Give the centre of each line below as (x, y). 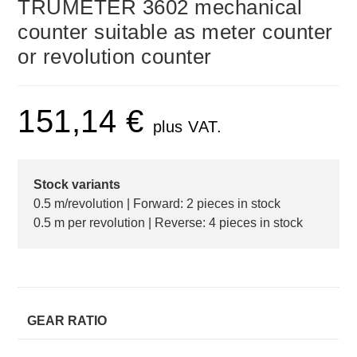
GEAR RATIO (67, 320)
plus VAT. (187, 126)
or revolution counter (115, 56)
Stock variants (77, 184)
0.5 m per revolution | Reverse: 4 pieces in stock (169, 222)
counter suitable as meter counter (175, 31)
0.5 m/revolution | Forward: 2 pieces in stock (157, 203)
